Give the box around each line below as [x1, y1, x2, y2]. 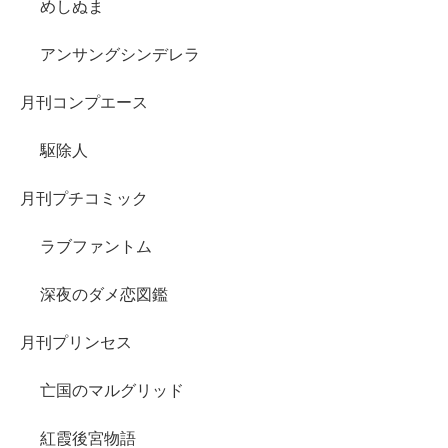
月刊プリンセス [20, 334, 132, 352]
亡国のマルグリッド [40, 382, 184, 400]
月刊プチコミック [20, 190, 148, 208]
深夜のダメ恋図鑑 [40, 286, 168, 304]
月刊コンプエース [20, 94, 148, 112]
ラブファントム [40, 238, 152, 256]
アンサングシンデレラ [40, 46, 200, 64]
